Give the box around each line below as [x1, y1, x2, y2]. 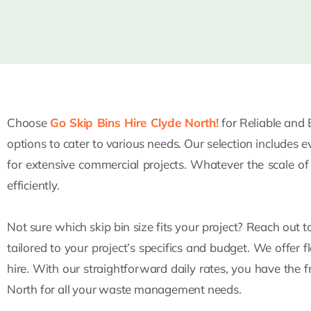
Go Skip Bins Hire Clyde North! [50, 115, 219, 130]
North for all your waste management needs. [7, 282, 242, 296]
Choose [7, 115, 51, 130]
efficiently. [7, 178, 60, 192]
